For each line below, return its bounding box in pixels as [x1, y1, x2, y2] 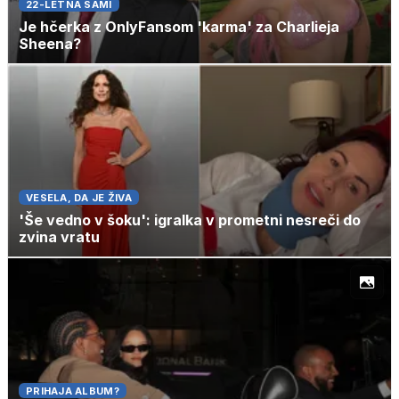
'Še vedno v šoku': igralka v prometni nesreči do [19, 210, 361, 229]
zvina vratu [19, 227, 100, 246]
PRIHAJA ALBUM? [26, 384, 119, 397]
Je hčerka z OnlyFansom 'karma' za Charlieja [19, 17, 339, 36]
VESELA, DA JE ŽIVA [26, 191, 132, 204]
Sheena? [19, 34, 81, 53]
